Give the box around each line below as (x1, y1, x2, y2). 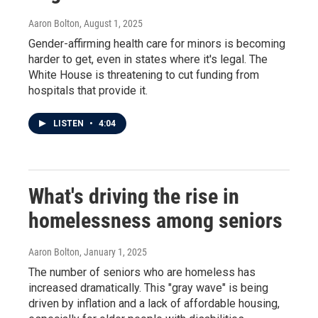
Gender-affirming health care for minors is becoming (28, 37, 285, 50)
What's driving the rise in (28, 184, 239, 209)
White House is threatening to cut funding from (28, 68, 259, 82)
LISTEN (53, 119, 86, 128)
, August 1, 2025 (79, 18, 143, 29)
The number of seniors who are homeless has (28, 265, 256, 279)
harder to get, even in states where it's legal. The (28, 53, 268, 66)
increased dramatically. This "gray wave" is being (28, 281, 268, 295)
